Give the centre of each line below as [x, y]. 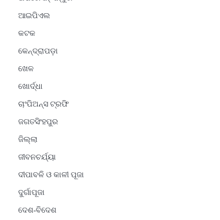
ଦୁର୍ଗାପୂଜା [31, 192]
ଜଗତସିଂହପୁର [38, 122]
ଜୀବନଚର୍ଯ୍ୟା [37, 157]
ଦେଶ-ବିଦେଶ [37, 210]
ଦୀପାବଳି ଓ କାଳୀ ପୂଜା [51, 175]
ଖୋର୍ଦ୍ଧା [30, 86]
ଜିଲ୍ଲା [27, 139]
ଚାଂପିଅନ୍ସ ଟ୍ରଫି [43, 104]
